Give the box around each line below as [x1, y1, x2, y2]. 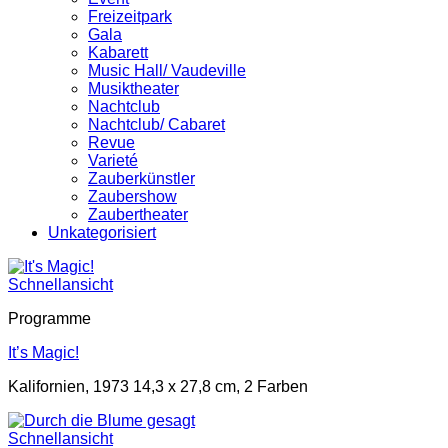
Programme [8, 309, 91, 327]
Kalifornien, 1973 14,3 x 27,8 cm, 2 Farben [8, 377, 308, 395]
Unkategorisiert [48, 223, 156, 241]
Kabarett [88, 43, 148, 61]
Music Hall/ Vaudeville [88, 61, 246, 79]
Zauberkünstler [88, 169, 195, 187]
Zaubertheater [88, 205, 188, 223]
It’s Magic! [8, 343, 79, 361]
